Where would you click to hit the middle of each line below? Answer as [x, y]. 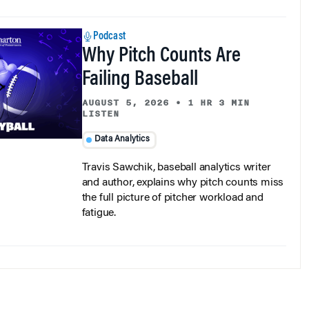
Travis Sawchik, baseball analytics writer [176, 167]
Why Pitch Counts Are [161, 57]
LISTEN [100, 114]
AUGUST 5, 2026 [125, 103]
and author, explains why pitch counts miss [183, 182]
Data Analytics [122, 140]
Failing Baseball [140, 80]
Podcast [109, 37]
